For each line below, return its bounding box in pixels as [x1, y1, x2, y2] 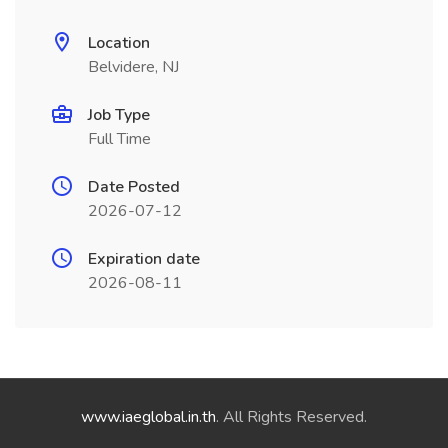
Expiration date [88, 248, 200, 270]
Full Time [88, 128, 151, 150]
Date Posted [88, 176, 180, 198]
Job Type [88, 104, 150, 126]
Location [88, 32, 150, 54]
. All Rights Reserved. [216, 406, 367, 428]
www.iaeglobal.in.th [81, 406, 216, 428]
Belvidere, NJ [88, 56, 179, 78]
